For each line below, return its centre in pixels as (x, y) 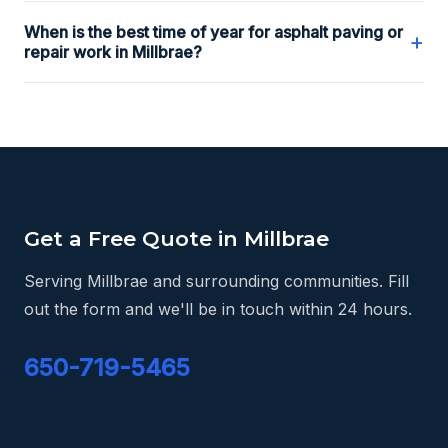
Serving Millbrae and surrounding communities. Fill (216, 280)
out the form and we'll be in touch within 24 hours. (218, 308)
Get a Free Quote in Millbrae (176, 238)
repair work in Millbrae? (113, 51)
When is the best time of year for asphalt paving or (213, 31)
